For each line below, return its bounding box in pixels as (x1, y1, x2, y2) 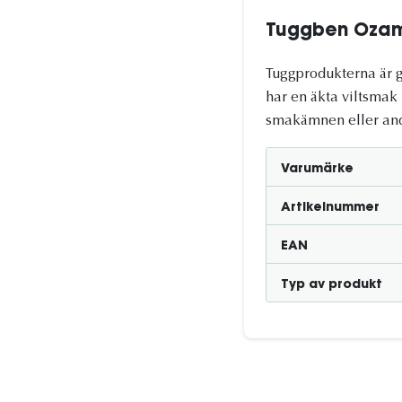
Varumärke (281, 163, 354, 176)
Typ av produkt (281, 279, 382, 292)
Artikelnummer (281, 202, 380, 214)
